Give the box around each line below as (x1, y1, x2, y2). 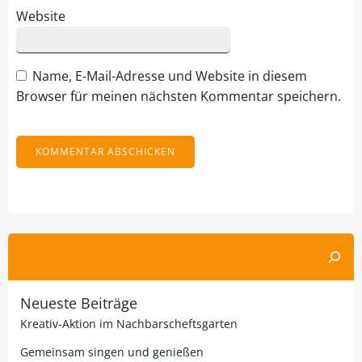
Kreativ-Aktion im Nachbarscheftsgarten (20, 316, 238, 331)
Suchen (7, 236, 52, 250)
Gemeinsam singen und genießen (20, 344, 204, 360)
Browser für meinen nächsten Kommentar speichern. (16, 87, 341, 105)
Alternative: (16, 184, 81, 198)
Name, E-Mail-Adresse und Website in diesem (32, 67, 307, 85)
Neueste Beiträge (20, 293, 137, 313)
